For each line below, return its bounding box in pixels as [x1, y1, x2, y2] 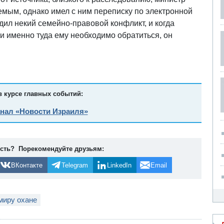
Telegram [61, 161, 88, 169]
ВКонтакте [10, 161, 42, 169]
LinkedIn [106, 161, 131, 169]
